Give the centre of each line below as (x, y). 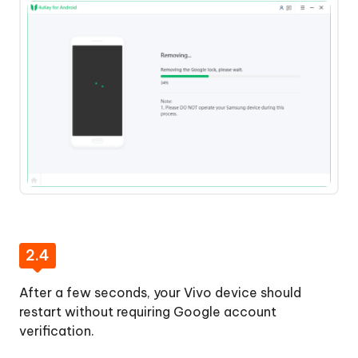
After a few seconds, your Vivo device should (160, 292)
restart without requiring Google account (148, 311)
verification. (57, 330)
